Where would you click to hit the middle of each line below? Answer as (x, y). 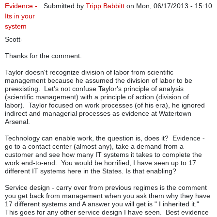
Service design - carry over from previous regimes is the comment (106, 188)
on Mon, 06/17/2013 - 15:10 (168, 6)
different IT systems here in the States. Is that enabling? (91, 171)
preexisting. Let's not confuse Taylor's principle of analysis (94, 89)
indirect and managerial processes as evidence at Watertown (98, 114)
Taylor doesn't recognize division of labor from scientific (89, 72)
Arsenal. (17, 122)
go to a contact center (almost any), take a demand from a (94, 147)
